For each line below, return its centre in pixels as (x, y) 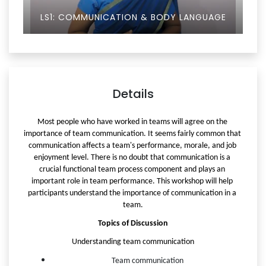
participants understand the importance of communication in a (132, 194)
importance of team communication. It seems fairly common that (132, 134)
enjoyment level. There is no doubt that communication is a (132, 158)
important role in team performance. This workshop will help (132, 182)
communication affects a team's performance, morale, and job (132, 146)
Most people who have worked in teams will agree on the (132, 122)
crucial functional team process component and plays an (132, 170)
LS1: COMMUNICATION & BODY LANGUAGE (133, 18)
